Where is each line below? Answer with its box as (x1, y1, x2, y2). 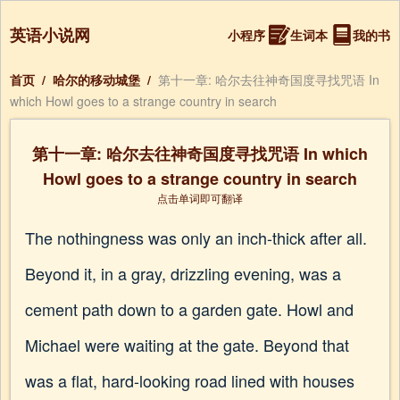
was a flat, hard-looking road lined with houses (25, 369, 354, 392)
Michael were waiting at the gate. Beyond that (25, 333, 349, 356)
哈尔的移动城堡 (53, 71, 140, 88)
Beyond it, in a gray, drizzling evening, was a (25, 262, 341, 285)
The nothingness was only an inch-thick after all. (25, 226, 367, 249)
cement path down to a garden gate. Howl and (25, 297, 354, 321)
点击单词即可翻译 (157, 190, 243, 205)
